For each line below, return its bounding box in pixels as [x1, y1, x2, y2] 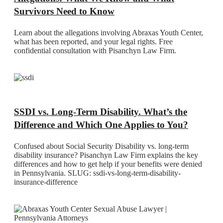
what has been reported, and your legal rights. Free [14, 37, 173, 46]
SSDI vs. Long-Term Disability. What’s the [14, 106, 187, 117]
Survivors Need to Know [14, 6, 114, 17]
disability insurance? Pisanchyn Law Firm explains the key [14, 150, 198, 159]
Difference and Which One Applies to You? [14, 119, 188, 130]
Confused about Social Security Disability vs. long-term [14, 141, 189, 150]
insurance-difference [14, 177, 78, 186]
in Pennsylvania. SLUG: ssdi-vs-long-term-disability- [14, 168, 181, 177]
